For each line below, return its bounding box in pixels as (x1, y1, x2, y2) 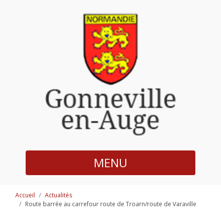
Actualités (45, 190, 72, 199)
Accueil (15, 190, 35, 199)
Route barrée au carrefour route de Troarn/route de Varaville (25, 199, 196, 208)
